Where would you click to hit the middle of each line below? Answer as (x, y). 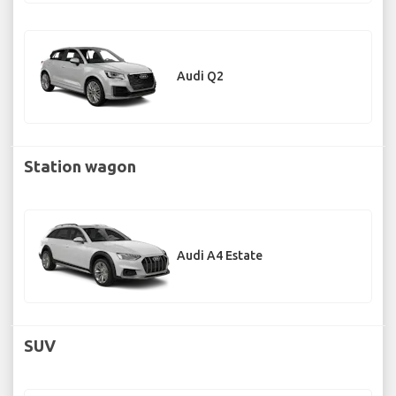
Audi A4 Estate (220, 256)
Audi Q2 (200, 76)
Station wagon (80, 166)
